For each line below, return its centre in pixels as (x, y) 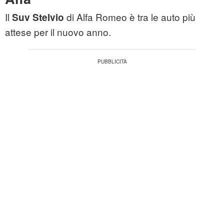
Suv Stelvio (38, 17)
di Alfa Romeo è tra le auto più (130, 17)
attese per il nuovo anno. (58, 32)
